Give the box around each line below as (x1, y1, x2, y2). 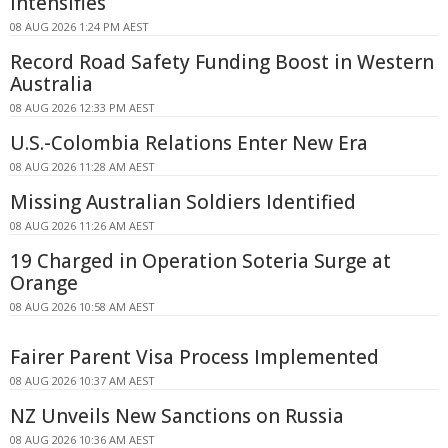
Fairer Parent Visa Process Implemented (10, 344, 379, 371)
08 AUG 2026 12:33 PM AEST (10, 100, 155, 116)
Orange (10, 270, 78, 297)
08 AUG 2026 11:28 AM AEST (10, 159, 155, 175)
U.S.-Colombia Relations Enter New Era (10, 130, 368, 157)
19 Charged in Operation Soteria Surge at (10, 248, 391, 275)
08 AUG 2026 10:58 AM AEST (10, 299, 155, 315)
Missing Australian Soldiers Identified (10, 189, 356, 216)
